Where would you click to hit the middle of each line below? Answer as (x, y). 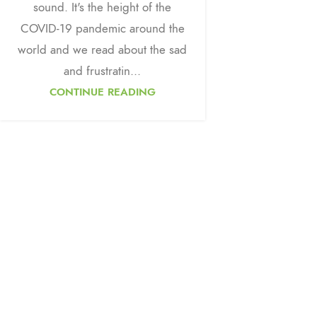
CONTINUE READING (102, 92)
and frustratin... (103, 71)
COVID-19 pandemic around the (102, 29)
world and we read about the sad (103, 50)
